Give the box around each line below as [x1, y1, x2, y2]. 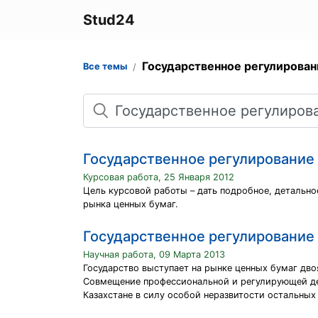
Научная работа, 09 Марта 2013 [83, 249, 225, 260]
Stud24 [83, 11, 135, 28]
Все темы [83, 61, 127, 72]
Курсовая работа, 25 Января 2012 [83, 172, 234, 182]
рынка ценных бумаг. [83, 199, 178, 209]
